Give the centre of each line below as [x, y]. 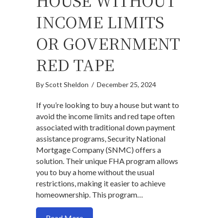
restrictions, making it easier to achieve [101, 183]
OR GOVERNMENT [108, 43]
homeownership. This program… [90, 195]
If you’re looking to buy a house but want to [108, 105]
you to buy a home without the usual [95, 172]
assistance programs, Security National [101, 139]
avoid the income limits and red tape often [105, 116]
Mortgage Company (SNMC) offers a [99, 150]
